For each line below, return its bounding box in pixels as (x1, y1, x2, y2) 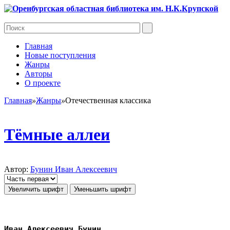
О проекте (25, 79, 61, 87)
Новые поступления (25, 51, 95, 60)
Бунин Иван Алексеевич (30, 164, 117, 174)
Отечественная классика (65, 96, 151, 105)
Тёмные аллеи (4, 125, 110, 144)
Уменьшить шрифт (74, 185, 131, 193)
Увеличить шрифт (8, 185, 64, 193)
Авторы (25, 69, 52, 78)
